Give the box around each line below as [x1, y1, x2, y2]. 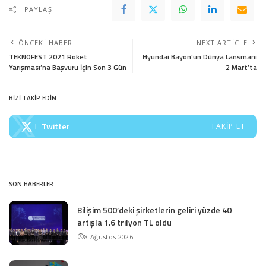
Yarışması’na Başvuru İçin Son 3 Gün [9, 61, 126, 73]
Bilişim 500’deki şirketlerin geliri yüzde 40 [77, 203, 232, 216]
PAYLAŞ [24, 4, 52, 14]
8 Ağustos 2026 [84, 232, 133, 241]
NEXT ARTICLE [196, 37, 248, 47]
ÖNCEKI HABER [18, 37, 73, 47]
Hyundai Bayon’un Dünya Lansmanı [142, 50, 257, 62]
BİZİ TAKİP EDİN [9, 93, 56, 102]
